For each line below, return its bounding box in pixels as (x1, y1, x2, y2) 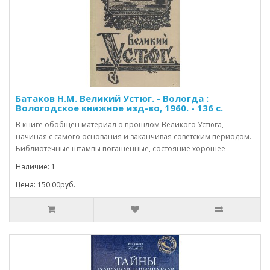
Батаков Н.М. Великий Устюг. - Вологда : (16, 92, 209, 104)
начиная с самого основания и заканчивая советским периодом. (16, 131, 251, 142)
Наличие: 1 (16, 161, 55, 172)
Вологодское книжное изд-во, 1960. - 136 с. (16, 101, 223, 114)
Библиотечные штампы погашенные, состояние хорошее (16, 143, 225, 154)
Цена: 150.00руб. (16, 179, 75, 190)
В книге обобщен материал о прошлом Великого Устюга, (16, 119, 224, 130)
